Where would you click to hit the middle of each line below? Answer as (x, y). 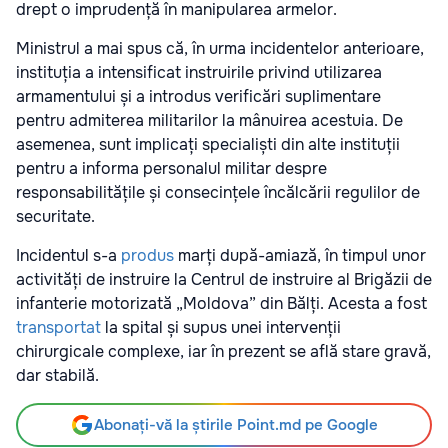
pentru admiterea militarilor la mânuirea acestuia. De (209, 121)
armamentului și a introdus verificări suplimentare (198, 97)
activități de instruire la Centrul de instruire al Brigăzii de (224, 280)
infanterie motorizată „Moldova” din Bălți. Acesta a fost (221, 304)
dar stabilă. (57, 376)
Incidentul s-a (68, 256)
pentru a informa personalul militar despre (171, 169)
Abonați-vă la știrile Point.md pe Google (236, 425)
